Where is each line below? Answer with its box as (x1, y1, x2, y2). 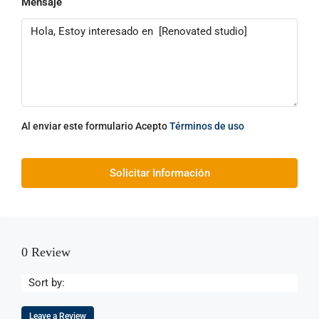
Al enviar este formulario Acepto (21, 120, 169, 132)
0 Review (21, 245, 70, 260)
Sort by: (28, 276, 65, 290)
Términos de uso (169, 120, 244, 132)
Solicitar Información (109, 167, 210, 180)
